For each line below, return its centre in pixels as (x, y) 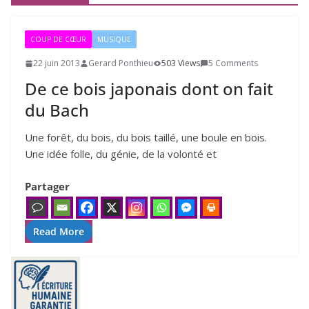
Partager (47, 186)
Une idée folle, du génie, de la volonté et (121, 154)
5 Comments (233, 63)
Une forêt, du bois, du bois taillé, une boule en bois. (146, 137)
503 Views (181, 63)
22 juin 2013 (57, 63)
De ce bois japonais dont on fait (149, 89)
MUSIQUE (114, 39)
